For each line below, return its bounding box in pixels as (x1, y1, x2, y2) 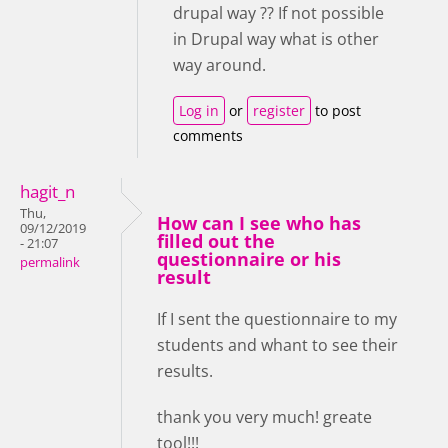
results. (157, 359, 213, 382)
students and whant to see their (157, 333, 398, 356)
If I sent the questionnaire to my (157, 307, 397, 330)
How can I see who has (157, 210, 361, 235)
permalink (20, 253, 80, 271)
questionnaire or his (157, 246, 341, 271)
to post (311, 100, 361, 120)
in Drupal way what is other (173, 27, 379, 50)
